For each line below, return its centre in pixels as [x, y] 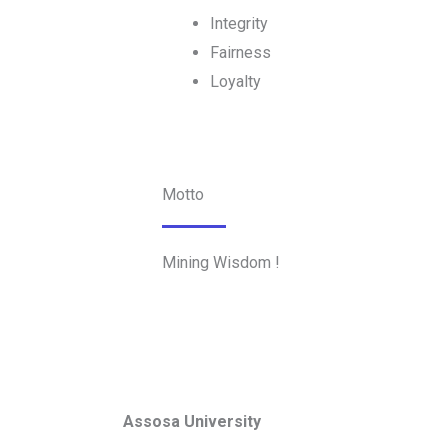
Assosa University [192, 422]
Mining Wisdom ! [221, 263]
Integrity [239, 24]
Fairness [240, 53]
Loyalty [235, 82]
